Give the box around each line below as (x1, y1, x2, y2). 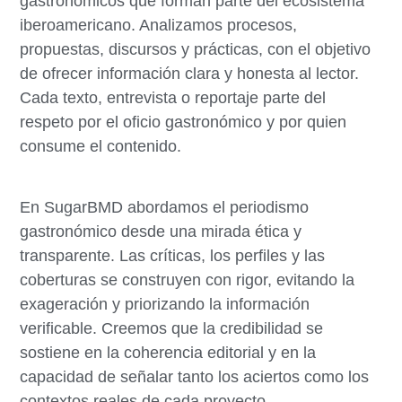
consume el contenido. (20, 137, 182, 156)
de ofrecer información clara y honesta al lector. (20, 65, 360, 83)
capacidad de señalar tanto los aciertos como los (20, 367, 370, 386)
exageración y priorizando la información (20, 294, 310, 313)
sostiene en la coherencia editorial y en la (20, 343, 317, 362)
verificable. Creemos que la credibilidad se (20, 319, 324, 337)
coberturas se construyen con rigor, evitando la (20, 270, 355, 289)
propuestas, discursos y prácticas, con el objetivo (20, 40, 371, 59)
